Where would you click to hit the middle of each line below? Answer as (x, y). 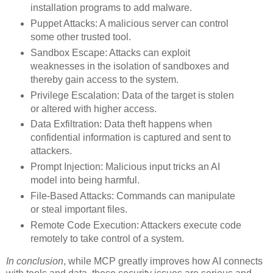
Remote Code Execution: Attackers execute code (136, 225)
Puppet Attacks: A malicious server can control (129, 23)
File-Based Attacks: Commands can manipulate (133, 196)
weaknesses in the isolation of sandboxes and (129, 66)
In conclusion (35, 261)
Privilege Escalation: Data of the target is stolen (132, 95)
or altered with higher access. (93, 108)
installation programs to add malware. (111, 7)
